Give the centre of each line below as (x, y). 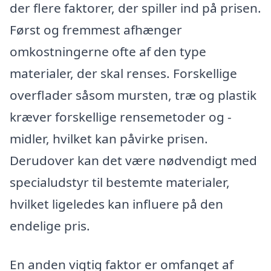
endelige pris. (50, 226)
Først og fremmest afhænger (96, 30)
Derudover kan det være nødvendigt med (133, 161)
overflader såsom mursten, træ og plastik (133, 95)
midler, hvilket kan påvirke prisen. (109, 139)
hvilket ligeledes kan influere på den (116, 204)
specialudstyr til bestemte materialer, (120, 182)
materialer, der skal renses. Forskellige (123, 73)
